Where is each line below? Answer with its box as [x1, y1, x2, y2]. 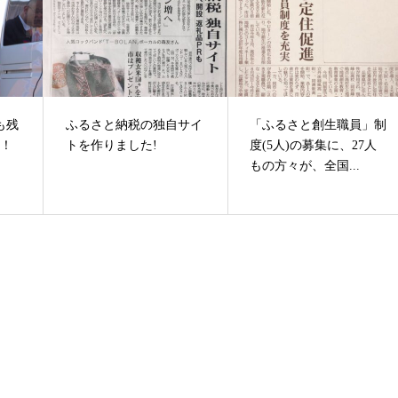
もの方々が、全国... [250, 159, 361, 173]
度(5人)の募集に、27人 [250, 139, 378, 153]
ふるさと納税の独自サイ [66, 118, 203, 132]
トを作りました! [66, 139, 158, 153]
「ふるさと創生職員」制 [250, 118, 387, 132]
